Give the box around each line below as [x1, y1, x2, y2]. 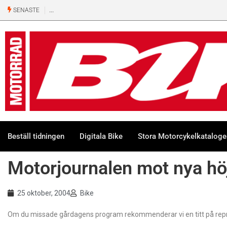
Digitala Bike [80, 131, 123, 141]
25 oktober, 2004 [17, 188, 70, 197]
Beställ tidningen [8, 131, 64, 141]
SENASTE [12, 7, 40, 14]
